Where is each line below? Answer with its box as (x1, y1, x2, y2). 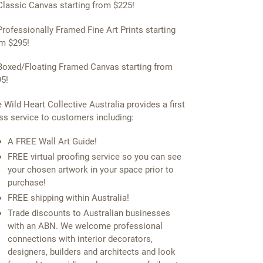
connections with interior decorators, (7, 234, 153, 245)
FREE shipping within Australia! (7, 193, 129, 204)
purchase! (7, 177, 46, 188)
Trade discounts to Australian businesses (7, 208, 170, 219)
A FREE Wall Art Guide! (7, 136, 97, 147)
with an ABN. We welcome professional (7, 221, 163, 232)
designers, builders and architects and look (7, 247, 176, 258)
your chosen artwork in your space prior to (7, 164, 174, 176)
